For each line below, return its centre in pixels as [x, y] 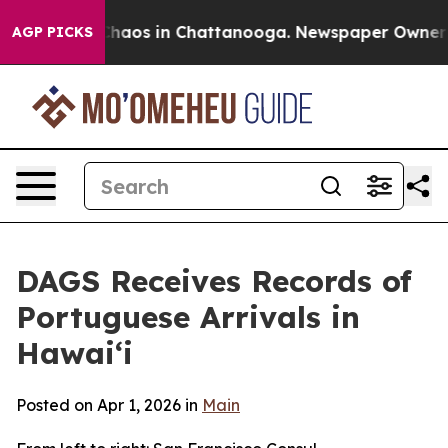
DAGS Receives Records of [214, 281]
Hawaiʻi [74, 353]
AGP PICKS [52, 32]
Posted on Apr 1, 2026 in [109, 405]
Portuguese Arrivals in [188, 317]
